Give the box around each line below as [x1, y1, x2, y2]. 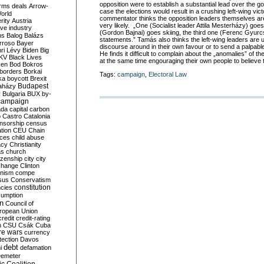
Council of [5, 200, 34, 207]
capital [9, 105, 28, 113]
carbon [29, 105, 49, 113]
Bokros [22, 61, 43, 68]
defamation [20, 244, 51, 251]
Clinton [20, 162, 39, 169]
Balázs [24, 32, 44, 39]
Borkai [24, 68, 42, 75]
